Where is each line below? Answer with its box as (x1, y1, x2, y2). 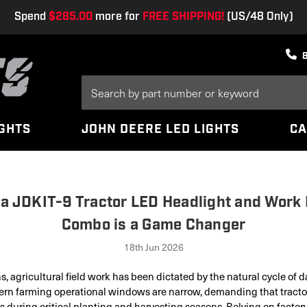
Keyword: (82, 90, 121, 103)
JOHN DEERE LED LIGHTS (82, 121, 239, 138)
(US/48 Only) (223, 10, 293, 24)
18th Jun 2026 (123, 240, 184, 254)
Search (82, 76, 112, 89)
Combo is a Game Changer (61, 215, 246, 235)
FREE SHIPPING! (142, 10, 224, 24)
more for (92, 10, 143, 24)
